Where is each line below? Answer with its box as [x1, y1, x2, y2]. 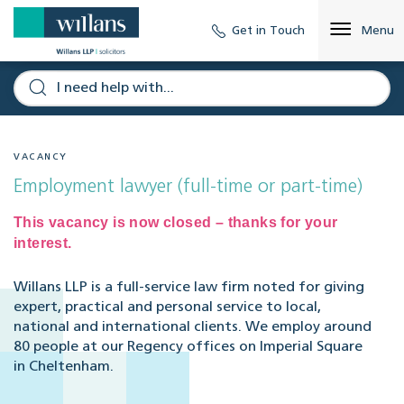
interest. [14, 235, 72, 252]
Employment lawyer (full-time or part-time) [14, 178, 363, 197]
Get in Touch [232, 24, 305, 37]
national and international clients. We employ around [14, 320, 372, 335]
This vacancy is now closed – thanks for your [14, 215, 338, 231]
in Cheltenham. [14, 360, 114, 375]
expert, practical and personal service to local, [14, 300, 321, 316]
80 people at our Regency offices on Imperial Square [14, 340, 363, 355]
